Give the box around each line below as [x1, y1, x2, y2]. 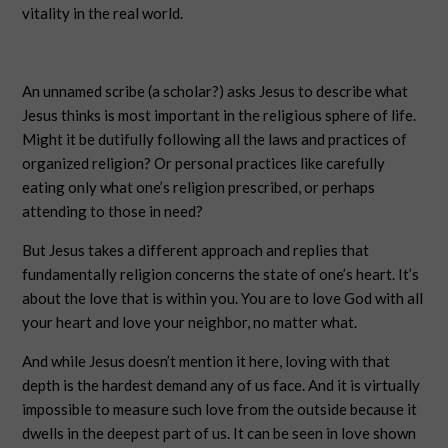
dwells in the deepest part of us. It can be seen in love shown [22, 424, 417, 442]
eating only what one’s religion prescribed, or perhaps [22, 178, 376, 196]
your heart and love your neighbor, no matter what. [22, 313, 358, 331]
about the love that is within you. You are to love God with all [22, 289, 424, 307]
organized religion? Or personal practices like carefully [22, 154, 386, 172]
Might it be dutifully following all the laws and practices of [22, 130, 408, 148]
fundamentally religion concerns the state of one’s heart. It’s [22, 265, 420, 283]
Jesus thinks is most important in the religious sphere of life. [22, 106, 417, 124]
